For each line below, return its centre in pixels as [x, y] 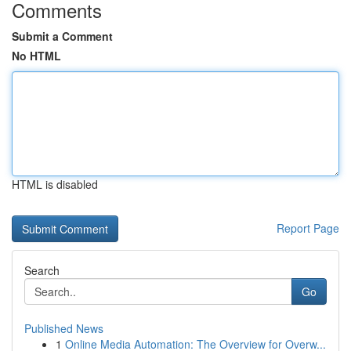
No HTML [36, 56]
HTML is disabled [55, 184]
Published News [64, 328]
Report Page [308, 228]
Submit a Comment [62, 36]
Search [42, 270]
